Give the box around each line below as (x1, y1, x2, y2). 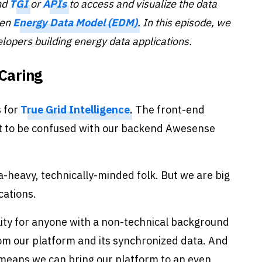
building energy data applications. (35, 35, 192, 49)
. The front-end (130, 103, 205, 117)
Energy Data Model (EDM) (13, 16, 137, 30)
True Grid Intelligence (20, 103, 130, 117)
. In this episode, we (137, 16, 230, 30)
